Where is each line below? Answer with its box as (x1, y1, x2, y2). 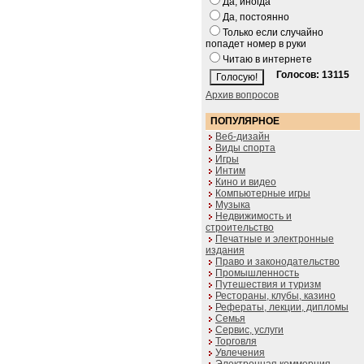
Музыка (215, 199, 250, 210)
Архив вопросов (206, 89, 279, 101)
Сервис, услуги (215, 324, 284, 336)
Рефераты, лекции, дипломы (215, 301, 349, 313)
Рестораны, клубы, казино (215, 290, 336, 301)
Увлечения (215, 347, 265, 358)
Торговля (215, 336, 257, 347)
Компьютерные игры (215, 188, 310, 199)
